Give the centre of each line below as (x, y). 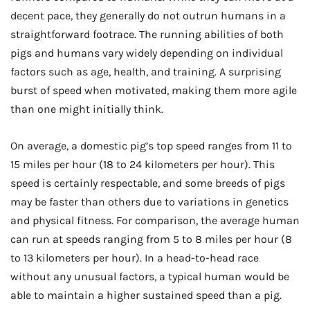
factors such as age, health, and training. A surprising (146, 71)
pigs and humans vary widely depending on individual (147, 53)
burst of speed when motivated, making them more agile (154, 90)
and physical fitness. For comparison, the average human (155, 220)
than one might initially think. (87, 109)
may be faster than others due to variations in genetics (149, 201)
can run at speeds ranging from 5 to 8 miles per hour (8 (151, 239)
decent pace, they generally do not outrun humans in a (148, 15)
